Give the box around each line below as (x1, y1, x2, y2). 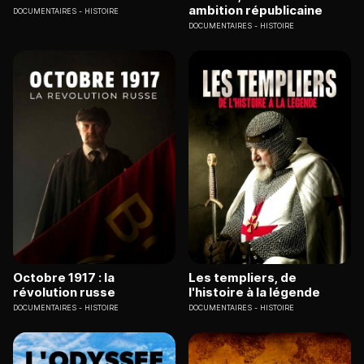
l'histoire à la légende (188, 284, 320, 300)
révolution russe (13, 284, 115, 300)
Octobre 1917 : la (13, 269, 115, 285)
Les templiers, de (188, 269, 297, 285)
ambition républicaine (188, 2, 323, 19)
